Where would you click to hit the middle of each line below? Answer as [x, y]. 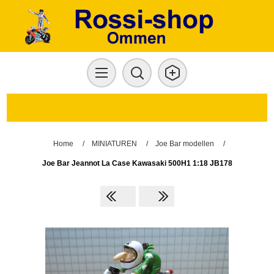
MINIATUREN [114, 144]
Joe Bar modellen [184, 144]
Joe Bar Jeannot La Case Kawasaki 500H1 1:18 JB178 [137, 163]
